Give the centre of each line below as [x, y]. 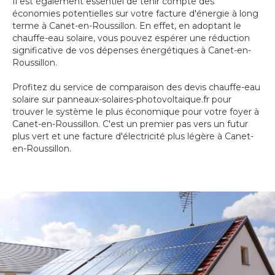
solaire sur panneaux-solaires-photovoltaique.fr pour [122, 100]
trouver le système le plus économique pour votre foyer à [136, 112]
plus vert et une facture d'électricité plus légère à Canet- [133, 137]
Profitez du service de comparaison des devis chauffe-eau [136, 87]
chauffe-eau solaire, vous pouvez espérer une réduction [131, 38]
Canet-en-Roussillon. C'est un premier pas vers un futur [130, 124]
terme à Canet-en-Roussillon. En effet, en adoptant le [127, 26]
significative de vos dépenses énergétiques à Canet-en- [132, 51]
